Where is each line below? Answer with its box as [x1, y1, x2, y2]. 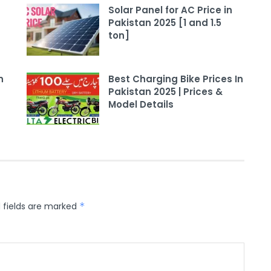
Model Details [108, 98, 174, 111]
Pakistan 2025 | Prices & [108, 85, 223, 99]
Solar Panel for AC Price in [108, 4, 232, 17]
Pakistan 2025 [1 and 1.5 [108, 16, 221, 30]
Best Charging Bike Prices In [108, 73, 243, 86]
